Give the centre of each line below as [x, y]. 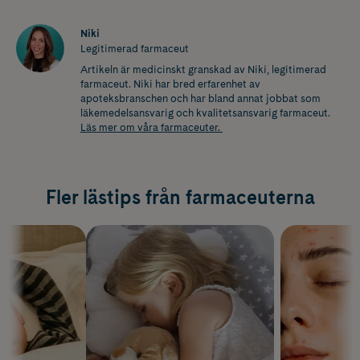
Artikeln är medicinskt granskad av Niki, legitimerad [203, 69]
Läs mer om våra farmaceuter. [151, 127]
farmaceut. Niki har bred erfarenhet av [170, 84]
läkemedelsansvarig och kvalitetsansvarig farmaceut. [205, 112]
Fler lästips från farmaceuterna [180, 197]
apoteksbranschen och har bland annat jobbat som [200, 98]
